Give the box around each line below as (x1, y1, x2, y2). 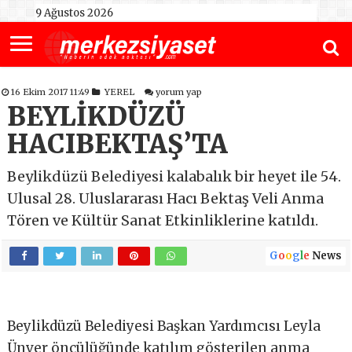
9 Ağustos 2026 (35, 6, 113, 20)
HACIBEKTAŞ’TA (7, 128, 229, 161)
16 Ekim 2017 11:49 (11, 86, 93, 98)
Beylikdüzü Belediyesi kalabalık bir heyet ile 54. (7, 167, 342, 186)
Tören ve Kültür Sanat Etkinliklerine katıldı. (7, 211, 319, 230)
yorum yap (156, 86, 203, 98)
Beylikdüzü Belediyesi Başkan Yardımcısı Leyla (7, 317, 321, 335)
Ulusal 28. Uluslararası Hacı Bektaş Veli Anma (7, 189, 324, 208)
